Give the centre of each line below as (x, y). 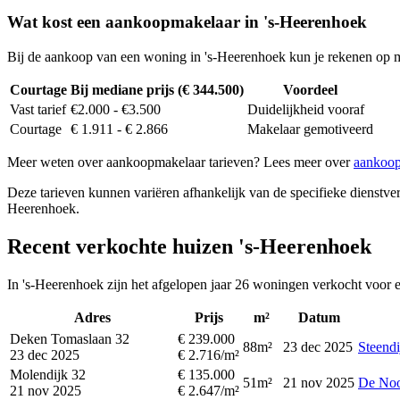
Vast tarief (38, 109)
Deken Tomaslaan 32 (70, 338)
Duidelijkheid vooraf (306, 109)
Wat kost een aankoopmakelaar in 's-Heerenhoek (187, 22)
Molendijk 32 (48, 374)
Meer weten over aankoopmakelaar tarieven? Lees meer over (180, 162)
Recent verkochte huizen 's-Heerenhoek (189, 246)
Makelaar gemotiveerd (310, 129)
